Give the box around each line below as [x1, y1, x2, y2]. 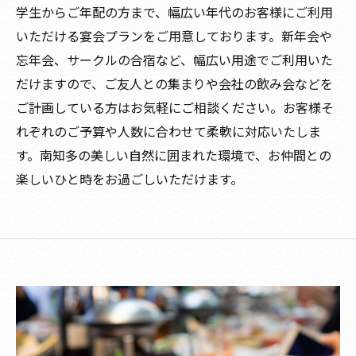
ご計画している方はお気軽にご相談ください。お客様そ [16, 98, 334, 117]
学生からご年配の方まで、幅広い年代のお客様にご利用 [16, 2, 333, 21]
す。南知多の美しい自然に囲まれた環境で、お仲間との [16, 145, 331, 164]
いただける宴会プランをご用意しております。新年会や [16, 26, 332, 45]
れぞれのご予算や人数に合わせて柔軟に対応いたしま [16, 122, 321, 141]
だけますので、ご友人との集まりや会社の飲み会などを [16, 74, 333, 93]
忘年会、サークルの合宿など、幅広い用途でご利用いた [16, 50, 333, 69]
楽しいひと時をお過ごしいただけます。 [16, 169, 243, 188]
